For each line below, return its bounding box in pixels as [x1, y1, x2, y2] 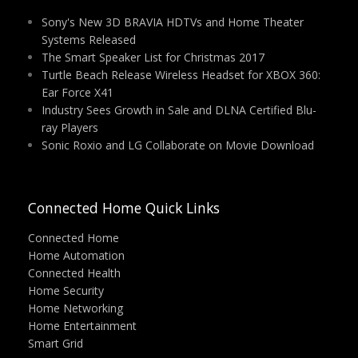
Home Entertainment [28, 318, 137, 333]
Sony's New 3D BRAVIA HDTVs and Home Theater [41, 14, 304, 30]
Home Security [28, 283, 104, 298]
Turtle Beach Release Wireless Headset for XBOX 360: [41, 67, 320, 82]
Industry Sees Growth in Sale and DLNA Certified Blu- [41, 102, 316, 117]
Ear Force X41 [41, 85, 113, 100]
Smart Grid [28, 336, 83, 351]
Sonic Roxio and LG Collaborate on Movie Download [41, 137, 314, 153]
